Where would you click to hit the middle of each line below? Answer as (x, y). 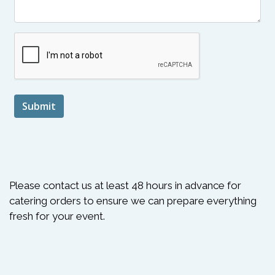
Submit (39, 106)
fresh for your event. (57, 216)
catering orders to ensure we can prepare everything (133, 200)
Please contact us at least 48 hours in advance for (125, 185)
